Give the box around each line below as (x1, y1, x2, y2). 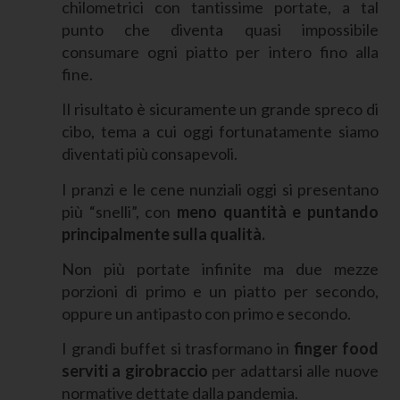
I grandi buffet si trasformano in (61, 338, 295, 359)
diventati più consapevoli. (61, 144, 237, 164)
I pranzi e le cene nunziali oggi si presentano (61, 179, 379, 199)
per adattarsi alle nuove (207, 361, 379, 381)
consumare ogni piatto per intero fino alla (61, 41, 379, 62)
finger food (294, 338, 379, 359)
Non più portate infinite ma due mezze (61, 259, 379, 279)
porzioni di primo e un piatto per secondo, (61, 281, 379, 302)
